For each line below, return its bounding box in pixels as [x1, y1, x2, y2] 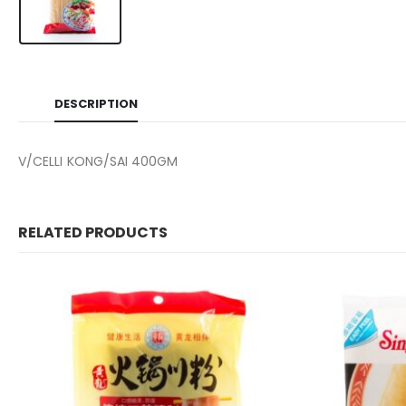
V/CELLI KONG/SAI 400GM [18, 152, 179, 171]
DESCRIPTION [54, 95, 138, 113]
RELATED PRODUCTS [18, 222, 168, 244]
